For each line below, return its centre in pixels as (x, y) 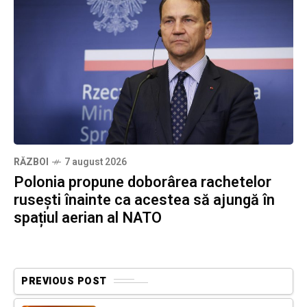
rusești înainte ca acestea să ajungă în (144, 200)
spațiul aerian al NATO (88, 218)
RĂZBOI (31, 162)
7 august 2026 (96, 162)
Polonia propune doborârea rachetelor (143, 182)
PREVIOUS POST (64, 281)
